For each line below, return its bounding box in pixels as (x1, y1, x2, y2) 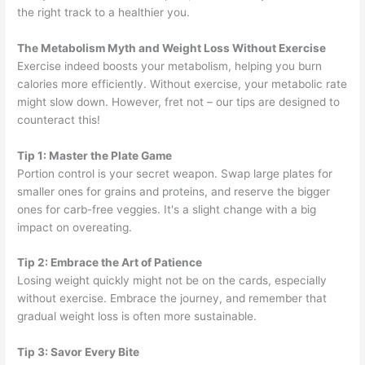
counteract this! (17, 112, 101, 126)
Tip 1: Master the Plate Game (17, 148, 173, 162)
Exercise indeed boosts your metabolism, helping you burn (17, 59, 323, 73)
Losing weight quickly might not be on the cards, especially (17, 274, 328, 288)
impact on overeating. (17, 220, 133, 234)
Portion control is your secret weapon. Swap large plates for (17, 166, 333, 180)
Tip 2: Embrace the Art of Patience (17, 256, 203, 270)
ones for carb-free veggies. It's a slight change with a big (17, 202, 317, 216)
